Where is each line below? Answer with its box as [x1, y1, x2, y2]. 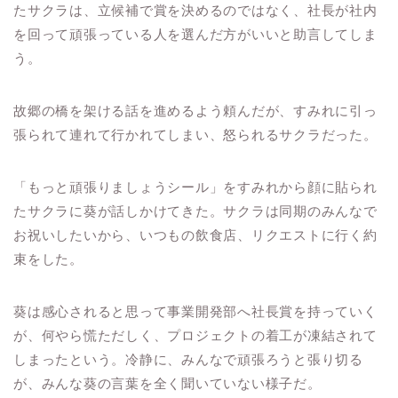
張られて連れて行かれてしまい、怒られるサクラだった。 [13, 127, 378, 143]
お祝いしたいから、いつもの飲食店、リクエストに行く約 [13, 227, 378, 243]
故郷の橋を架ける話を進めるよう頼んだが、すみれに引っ [13, 103, 378, 119]
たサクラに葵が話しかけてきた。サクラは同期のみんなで [13, 203, 378, 219]
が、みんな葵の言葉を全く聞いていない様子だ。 [13, 376, 322, 392]
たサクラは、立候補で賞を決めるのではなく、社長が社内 [13, 3, 378, 19]
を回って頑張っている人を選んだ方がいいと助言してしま [13, 27, 378, 43]
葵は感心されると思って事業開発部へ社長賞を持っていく [13, 304, 378, 320]
